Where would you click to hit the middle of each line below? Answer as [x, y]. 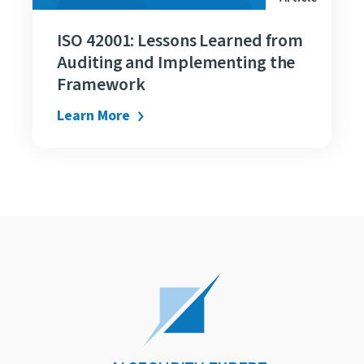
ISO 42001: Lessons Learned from [180, 41]
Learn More [93, 116]
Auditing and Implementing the [176, 63]
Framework [101, 85]
